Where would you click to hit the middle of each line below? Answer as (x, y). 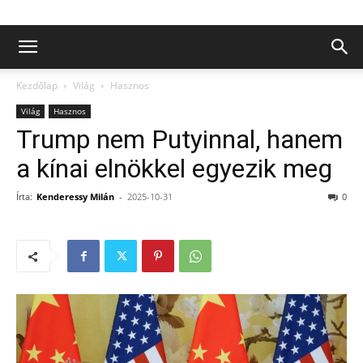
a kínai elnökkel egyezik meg (174, 169)
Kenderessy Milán (75, 196)
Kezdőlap (37, 85)
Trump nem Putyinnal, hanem (179, 139)
